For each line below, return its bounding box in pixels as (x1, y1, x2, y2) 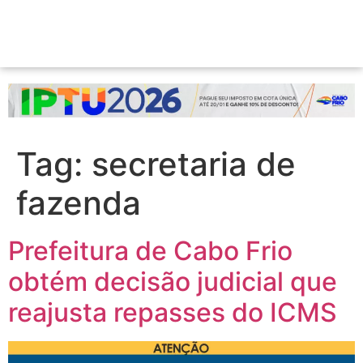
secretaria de (92, 144, 296, 185)
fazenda (16, 183, 141, 224)
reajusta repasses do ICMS (8, 297, 337, 329)
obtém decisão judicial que (8, 266, 337, 298)
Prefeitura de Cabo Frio (8, 235, 293, 267)
